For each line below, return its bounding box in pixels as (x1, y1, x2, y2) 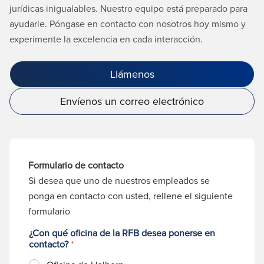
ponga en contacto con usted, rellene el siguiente (28, 189, 233, 203)
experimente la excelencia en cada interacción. (9, 32, 203, 46)
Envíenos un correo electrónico (60, 94, 204, 109)
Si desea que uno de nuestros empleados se (28, 174, 210, 187)
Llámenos (110, 67, 154, 82)
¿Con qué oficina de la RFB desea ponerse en (29, 226, 215, 240)
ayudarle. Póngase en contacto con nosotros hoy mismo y (9, 17, 246, 31)
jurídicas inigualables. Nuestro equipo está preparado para (9, 2, 247, 15)
